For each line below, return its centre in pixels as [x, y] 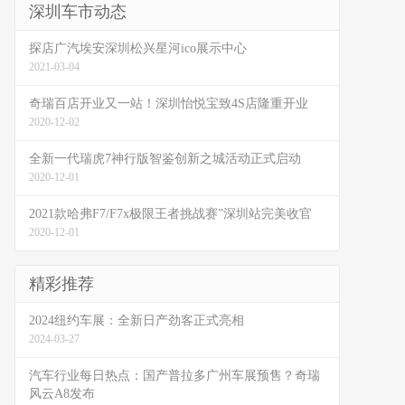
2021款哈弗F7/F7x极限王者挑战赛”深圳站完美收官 [170, 214]
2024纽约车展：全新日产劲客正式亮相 [137, 320]
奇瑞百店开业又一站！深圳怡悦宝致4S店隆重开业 [169, 104]
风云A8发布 [62, 394]
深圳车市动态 [78, 12]
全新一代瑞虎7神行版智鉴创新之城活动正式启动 [165, 159]
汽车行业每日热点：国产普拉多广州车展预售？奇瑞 [174, 376]
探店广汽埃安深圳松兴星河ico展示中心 [138, 48]
